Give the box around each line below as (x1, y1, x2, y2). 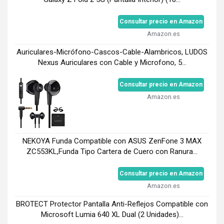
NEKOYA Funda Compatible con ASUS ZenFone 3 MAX (22, 136, 201, 145)
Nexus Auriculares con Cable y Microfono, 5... (37, 57, 186, 67)
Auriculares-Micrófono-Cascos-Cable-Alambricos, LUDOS (16, 47, 207, 56)
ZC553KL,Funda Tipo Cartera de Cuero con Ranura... (26, 146, 197, 156)
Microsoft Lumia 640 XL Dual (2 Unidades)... (40, 209, 183, 219)
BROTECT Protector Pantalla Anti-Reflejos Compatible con (16, 199, 208, 208)
